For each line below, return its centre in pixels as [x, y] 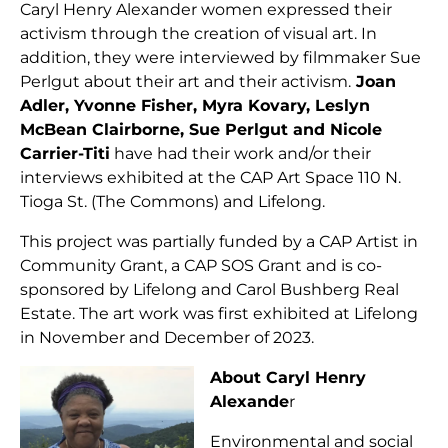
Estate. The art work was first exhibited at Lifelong [219, 313]
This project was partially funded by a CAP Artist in [219, 241]
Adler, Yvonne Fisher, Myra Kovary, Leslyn [195, 105]
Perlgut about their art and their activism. [185, 81]
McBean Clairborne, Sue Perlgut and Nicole [201, 129]
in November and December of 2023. [167, 337]
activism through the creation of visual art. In [198, 33]
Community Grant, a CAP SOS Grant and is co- [201, 265]
